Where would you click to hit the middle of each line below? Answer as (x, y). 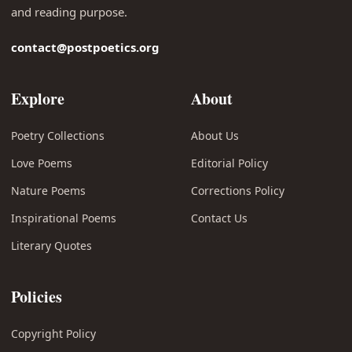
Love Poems (42, 163)
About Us (215, 135)
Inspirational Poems (64, 218)
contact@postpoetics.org (85, 47)
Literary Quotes (51, 245)
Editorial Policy (229, 163)
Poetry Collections (58, 135)
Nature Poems (48, 190)
